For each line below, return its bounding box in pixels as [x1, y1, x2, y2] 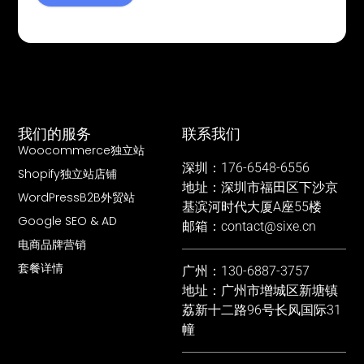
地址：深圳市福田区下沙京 [182, 179, 338, 195]
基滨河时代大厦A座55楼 [182, 198, 322, 214]
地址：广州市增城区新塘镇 [182, 282, 338, 298]
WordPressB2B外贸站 [18, 188, 136, 206]
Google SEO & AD [18, 212, 118, 229]
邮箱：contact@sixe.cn [182, 218, 316, 234]
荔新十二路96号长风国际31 [182, 301, 341, 318]
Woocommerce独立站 [18, 141, 145, 158]
